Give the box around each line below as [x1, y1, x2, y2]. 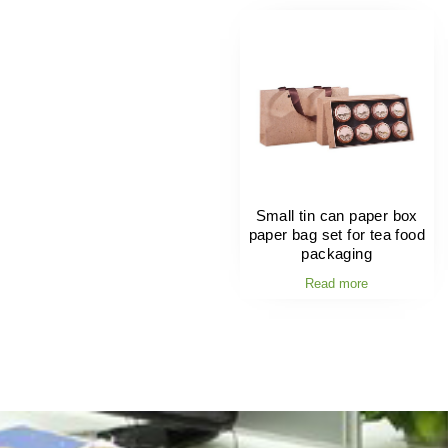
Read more [305, 276, 369, 292]
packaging [301, 244, 373, 262]
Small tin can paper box [255, 206, 418, 224]
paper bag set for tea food [248, 225, 425, 243]
